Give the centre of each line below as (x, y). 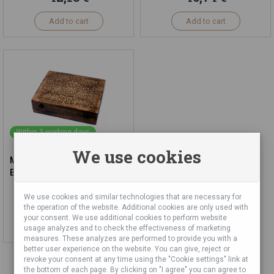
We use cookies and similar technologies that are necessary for (133, 197)
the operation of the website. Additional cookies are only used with (136, 207)
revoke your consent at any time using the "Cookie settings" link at (136, 259)
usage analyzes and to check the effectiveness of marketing (128, 228)
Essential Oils (37, 172)
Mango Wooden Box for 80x (65, 160)
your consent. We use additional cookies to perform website (126, 218)
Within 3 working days (53, 132)
